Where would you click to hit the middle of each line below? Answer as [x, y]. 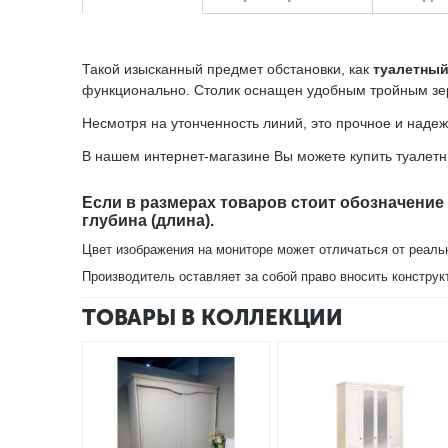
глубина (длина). [148, 220]
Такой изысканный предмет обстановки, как [227, 69]
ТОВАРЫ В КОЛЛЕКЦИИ [213, 317]
